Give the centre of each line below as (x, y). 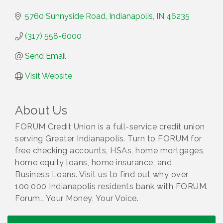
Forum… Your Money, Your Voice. (77, 199)
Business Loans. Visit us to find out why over (102, 175)
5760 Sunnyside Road (65, 16)
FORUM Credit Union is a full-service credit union (110, 127)
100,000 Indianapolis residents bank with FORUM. (111, 187)
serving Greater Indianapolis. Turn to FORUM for (109, 139)
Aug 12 (29, 211)
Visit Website (49, 76)
